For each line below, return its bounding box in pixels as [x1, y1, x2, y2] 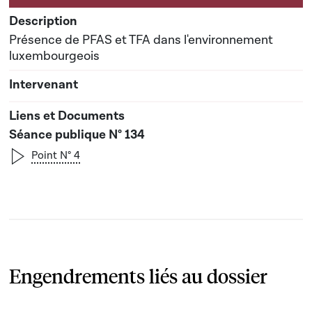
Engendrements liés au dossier [9, 263, 267, 288]
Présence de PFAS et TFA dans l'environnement [9, 32, 273, 48]
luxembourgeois [9, 48, 100, 64]
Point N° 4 [31, 148, 80, 162]
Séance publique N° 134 [9, 127, 145, 143]
